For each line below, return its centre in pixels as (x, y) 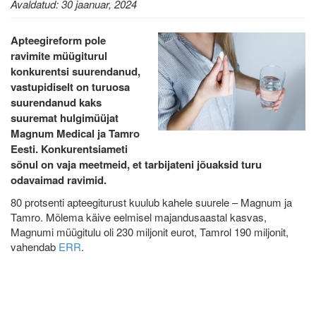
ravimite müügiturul (59, 56)
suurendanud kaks (56, 102)
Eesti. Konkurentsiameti (69, 149)
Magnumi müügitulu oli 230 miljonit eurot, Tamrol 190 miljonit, (150, 232)
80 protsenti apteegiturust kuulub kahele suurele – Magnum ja (151, 202)
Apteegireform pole (58, 40)
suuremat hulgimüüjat (65, 118)
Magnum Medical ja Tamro (75, 133)
